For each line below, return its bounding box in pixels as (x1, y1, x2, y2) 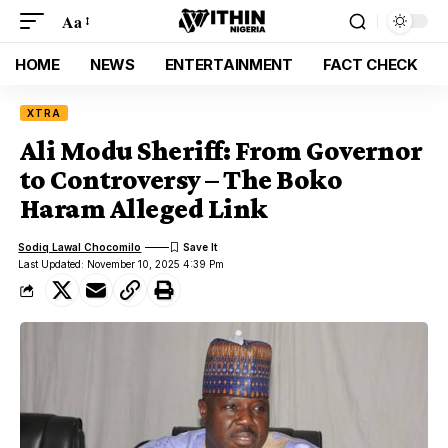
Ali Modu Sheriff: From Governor (20, 135, 423, 166)
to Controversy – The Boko (20, 164, 343, 195)
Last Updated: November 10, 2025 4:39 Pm (18, 258, 225, 270)
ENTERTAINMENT (164, 54, 293, 74)
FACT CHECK (322, 54, 418, 74)
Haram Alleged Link (20, 193, 268, 224)
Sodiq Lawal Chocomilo (18, 240, 142, 253)
